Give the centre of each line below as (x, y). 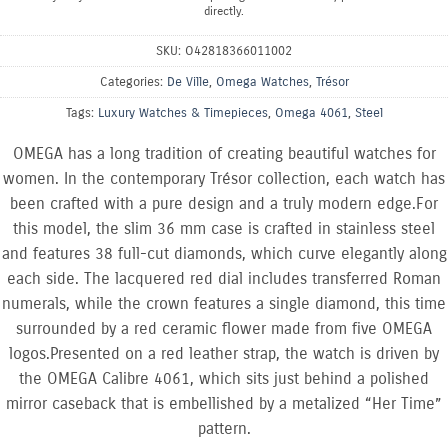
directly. (224, 11)
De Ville (187, 82)
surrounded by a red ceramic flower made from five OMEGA (224, 328)
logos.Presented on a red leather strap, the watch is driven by (224, 353)
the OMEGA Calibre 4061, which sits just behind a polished (224, 378)
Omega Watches (262, 82)
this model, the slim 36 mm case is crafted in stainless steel (224, 228)
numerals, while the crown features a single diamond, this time (224, 303)
